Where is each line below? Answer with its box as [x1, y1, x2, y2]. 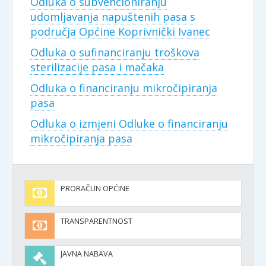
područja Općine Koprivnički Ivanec [30, 24, 210, 39]
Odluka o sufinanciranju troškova [30, 45, 199, 59]
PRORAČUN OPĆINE [61, 183, 129, 194]
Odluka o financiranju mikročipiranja [30, 81, 217, 95]
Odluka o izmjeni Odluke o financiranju [30, 116, 228, 131]
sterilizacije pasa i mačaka [30, 60, 164, 74]
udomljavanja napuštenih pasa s [30, 9, 195, 24]
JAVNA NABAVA [61, 249, 113, 259]
